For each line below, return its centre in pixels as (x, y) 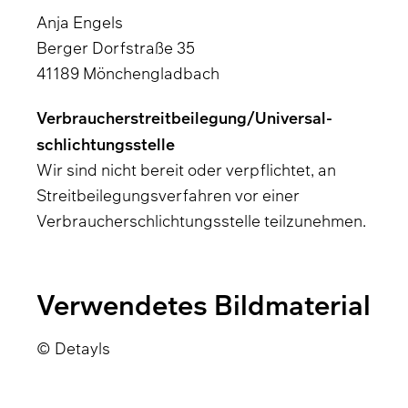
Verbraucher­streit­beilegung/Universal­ (184, 117)
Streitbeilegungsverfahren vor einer (168, 195)
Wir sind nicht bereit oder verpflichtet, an (186, 170)
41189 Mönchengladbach (128, 73)
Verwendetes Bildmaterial (204, 305)
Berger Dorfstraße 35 (116, 48)
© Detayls (73, 348)
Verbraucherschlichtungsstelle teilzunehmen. (201, 221)
